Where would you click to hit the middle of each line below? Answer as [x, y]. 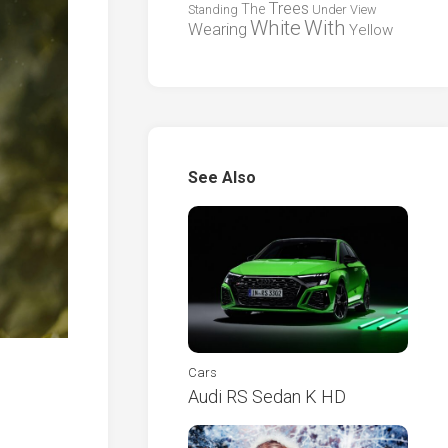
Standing [213, 9]
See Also [222, 177]
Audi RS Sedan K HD [267, 396]
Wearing [217, 29]
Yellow [371, 30]
